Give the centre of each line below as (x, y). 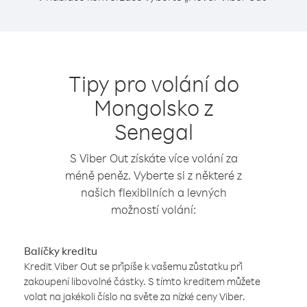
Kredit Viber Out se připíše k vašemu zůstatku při (133, 266)
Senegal (153, 131)
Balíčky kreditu (61, 251)
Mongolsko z (153, 107)
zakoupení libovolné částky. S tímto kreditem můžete (142, 281)
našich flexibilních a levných (153, 192)
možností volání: (153, 209)
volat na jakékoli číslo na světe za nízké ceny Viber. (135, 296)
